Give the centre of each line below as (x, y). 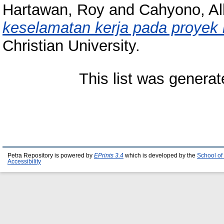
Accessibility (24, 161)
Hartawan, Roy (53, 10)
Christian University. (71, 46)
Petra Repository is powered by (51, 155)
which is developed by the (160, 155)
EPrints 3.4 (109, 155)
